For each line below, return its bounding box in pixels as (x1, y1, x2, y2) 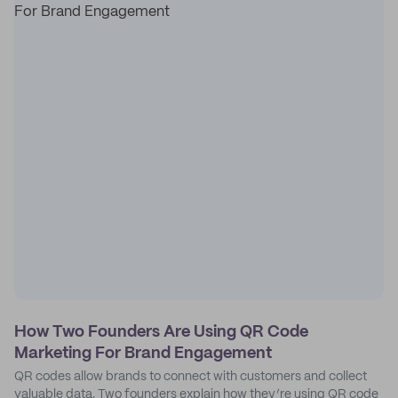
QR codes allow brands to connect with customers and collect (14, 370, 367, 383)
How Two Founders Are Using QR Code (14, 324, 308, 340)
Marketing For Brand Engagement (14, 346, 272, 362)
